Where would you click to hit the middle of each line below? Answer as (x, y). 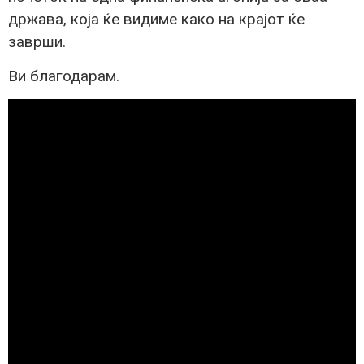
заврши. (37, 41)
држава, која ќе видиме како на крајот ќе (156, 19)
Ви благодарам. (64, 76)
